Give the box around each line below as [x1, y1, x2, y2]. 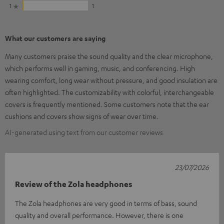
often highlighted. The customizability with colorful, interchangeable [5, 87, 214, 97]
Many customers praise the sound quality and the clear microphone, [5, 51, 213, 61]
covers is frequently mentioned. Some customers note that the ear [5, 99, 209, 109]
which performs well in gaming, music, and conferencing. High [5, 63, 195, 73]
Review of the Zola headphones [15, 179, 132, 189]
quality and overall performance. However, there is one [15, 210, 183, 220]
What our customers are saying [5, 33, 105, 43]
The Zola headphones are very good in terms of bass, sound [15, 198, 197, 208]
